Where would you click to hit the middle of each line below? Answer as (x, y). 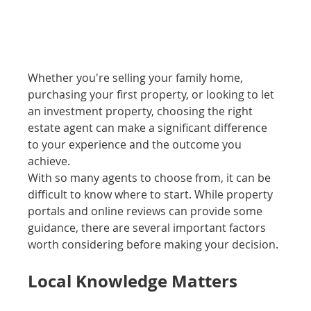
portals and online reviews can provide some (147, 211)
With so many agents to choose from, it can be (151, 178)
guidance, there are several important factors (149, 228)
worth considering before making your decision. (153, 245)
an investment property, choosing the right (142, 111)
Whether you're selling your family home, (137, 78)
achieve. (49, 161)
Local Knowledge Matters (133, 281)
